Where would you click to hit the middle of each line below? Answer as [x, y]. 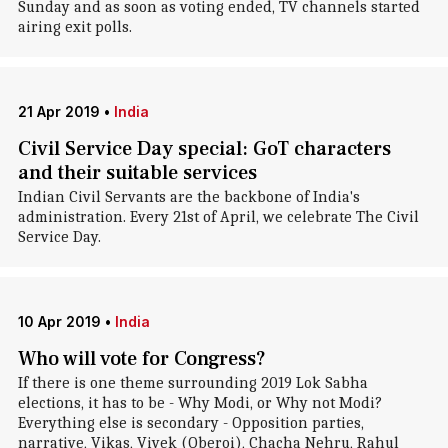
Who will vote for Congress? [141, 359]
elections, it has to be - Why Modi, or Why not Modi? [199, 403]
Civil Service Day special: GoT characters [204, 149]
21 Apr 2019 [58, 111]
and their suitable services [137, 173]
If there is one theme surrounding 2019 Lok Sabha [192, 383]
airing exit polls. [74, 27]
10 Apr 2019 [59, 321]
